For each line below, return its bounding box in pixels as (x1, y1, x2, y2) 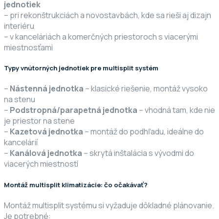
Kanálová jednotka (10, 148, 82, 159)
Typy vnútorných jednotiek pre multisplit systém (4, 64, 158, 73)
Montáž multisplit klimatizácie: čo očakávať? (4, 180, 148, 189)
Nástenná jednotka (10, 83, 84, 94)
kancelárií (4, 137, 38, 148)
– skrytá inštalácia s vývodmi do (82, 148, 194, 159)
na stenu (4, 94, 35, 105)
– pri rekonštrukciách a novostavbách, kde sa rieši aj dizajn (4, 9, 211, 21)
